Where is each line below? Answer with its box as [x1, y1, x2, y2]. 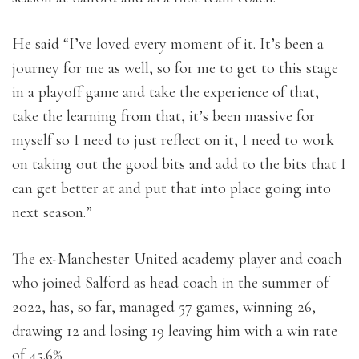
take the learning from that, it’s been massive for [12, 107, 315, 127]
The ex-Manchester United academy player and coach [12, 249, 342, 269]
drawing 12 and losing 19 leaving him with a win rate [12, 321, 337, 341]
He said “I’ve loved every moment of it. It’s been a [12, 34, 324, 54]
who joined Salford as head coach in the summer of [12, 273, 329, 293]
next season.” [12, 203, 92, 223]
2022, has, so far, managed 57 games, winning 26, [12, 297, 316, 317]
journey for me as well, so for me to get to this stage [12, 58, 338, 79]
